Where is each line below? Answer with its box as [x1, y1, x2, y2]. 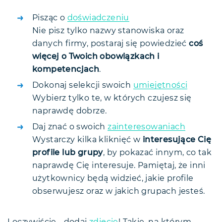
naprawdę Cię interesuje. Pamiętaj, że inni [32, 161, 206, 169]
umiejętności [133, 81, 188, 89]
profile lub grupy [32, 148, 103, 157]
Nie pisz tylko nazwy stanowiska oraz [32, 26, 184, 35]
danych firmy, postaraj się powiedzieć [32, 39, 189, 48]
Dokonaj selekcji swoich [32, 81, 133, 89]
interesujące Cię [142, 135, 212, 144]
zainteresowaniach [108, 122, 186, 131]
